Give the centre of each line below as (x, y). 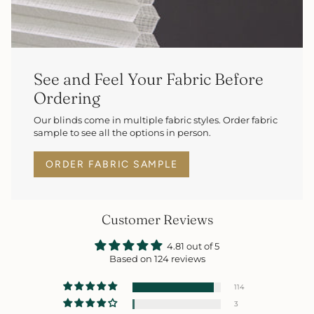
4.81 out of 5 (193, 247)
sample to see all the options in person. (122, 133)
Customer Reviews (157, 220)
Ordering (67, 98)
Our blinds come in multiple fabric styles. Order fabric (156, 121)
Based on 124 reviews (157, 259)
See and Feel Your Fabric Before (149, 79)
